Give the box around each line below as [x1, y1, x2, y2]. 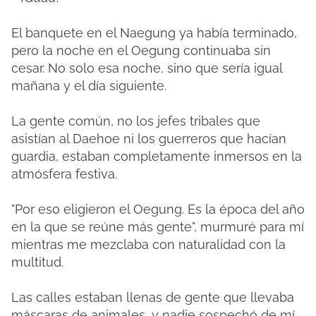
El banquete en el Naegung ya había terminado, [11, 25, 297, 40]
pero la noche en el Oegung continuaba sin [11, 43, 271, 58]
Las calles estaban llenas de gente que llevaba [11, 290, 294, 305]
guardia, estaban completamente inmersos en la [11, 149, 302, 164]
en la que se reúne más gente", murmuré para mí [11, 219, 304, 234]
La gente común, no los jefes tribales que [11, 114, 260, 128]
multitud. [11, 255, 63, 269]
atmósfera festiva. [11, 166, 117, 181]
